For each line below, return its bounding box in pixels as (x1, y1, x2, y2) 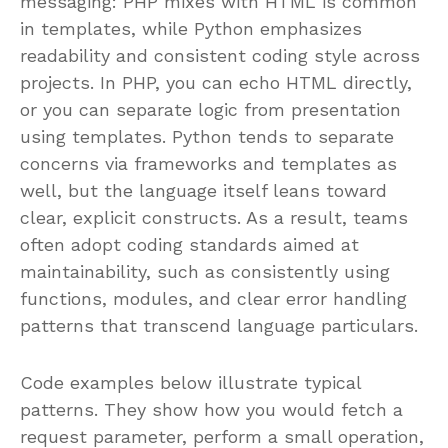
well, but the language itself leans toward (20, 179, 387, 201)
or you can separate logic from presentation (20, 98, 401, 120)
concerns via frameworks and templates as (20, 152, 397, 174)
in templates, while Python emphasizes (20, 17, 362, 39)
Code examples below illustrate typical (20, 371, 361, 393)
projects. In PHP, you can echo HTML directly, (20, 71, 412, 93)
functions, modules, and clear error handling (20, 287, 407, 309)
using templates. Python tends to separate (20, 125, 394, 147)
